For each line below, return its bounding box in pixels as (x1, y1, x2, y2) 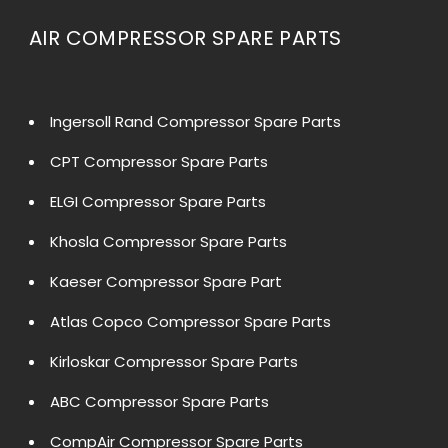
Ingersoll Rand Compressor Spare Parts (50, 111, 341, 133)
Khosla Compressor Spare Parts (50, 231, 287, 253)
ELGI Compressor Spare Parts (50, 191, 266, 213)
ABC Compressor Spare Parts (50, 391, 269, 413)
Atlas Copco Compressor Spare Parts (50, 311, 331, 333)
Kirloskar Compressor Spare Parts (50, 351, 298, 373)
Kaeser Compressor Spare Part (50, 271, 282, 293)
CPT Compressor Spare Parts (50, 151, 268, 173)
